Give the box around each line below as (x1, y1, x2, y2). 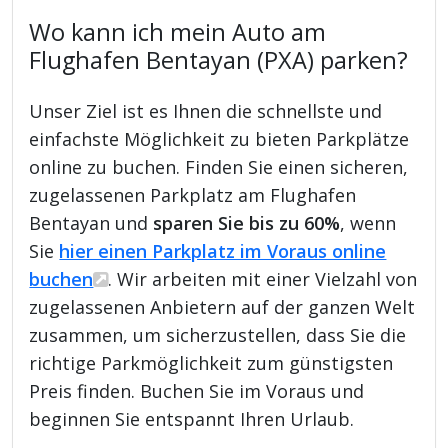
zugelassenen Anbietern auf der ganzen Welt (29, 294, 416, 319)
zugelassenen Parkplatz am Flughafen (29, 182, 357, 207)
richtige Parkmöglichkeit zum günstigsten (29, 350, 394, 375)
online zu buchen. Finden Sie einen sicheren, (29, 154, 409, 179)
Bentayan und (29, 210, 154, 235)
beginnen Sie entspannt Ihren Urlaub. (29, 406, 355, 431)
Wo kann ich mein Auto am (29, 15, 327, 48)
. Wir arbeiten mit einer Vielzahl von (108, 266, 418, 291)
